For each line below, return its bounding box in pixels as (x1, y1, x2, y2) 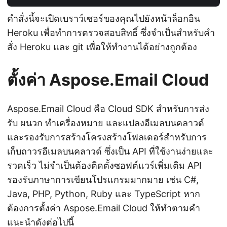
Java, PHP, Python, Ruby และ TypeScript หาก (7, 188, 200, 199)
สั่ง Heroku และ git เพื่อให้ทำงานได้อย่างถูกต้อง (7, 41, 197, 52)
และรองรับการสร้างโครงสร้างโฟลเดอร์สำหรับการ (7, 131, 207, 142)
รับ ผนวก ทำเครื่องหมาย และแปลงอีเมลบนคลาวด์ (7, 117, 204, 128)
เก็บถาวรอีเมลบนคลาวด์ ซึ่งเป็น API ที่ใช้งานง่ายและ (7, 145, 213, 157)
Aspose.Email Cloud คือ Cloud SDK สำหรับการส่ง (7, 103, 209, 114)
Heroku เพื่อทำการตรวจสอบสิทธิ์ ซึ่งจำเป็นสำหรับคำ (7, 27, 215, 38)
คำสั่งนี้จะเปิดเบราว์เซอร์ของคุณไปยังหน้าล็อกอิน (7, 13, 200, 24)
